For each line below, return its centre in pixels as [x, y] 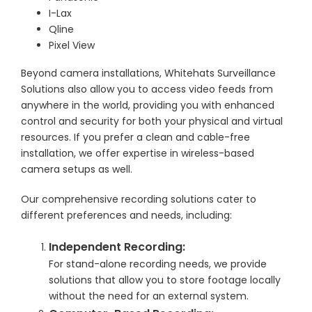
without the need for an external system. [148, 296]
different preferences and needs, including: [126, 215]
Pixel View [71, 45]
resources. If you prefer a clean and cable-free [135, 137]
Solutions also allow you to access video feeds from [147, 89]
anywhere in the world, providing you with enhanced [147, 105]
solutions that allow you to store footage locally [164, 280]
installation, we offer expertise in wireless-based [137, 153]
